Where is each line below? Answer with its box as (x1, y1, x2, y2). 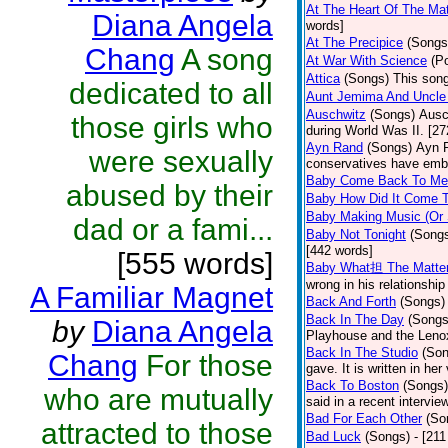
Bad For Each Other (306, 411, 422, 426)
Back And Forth (306, 294, 396, 309)
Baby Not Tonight (306, 227, 406, 242)
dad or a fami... (73, 213, 273, 246)
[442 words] (306, 243, 373, 258)
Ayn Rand (306, 140, 363, 155)
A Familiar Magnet (30, 281, 273, 314)
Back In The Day (306, 312, 404, 327)
